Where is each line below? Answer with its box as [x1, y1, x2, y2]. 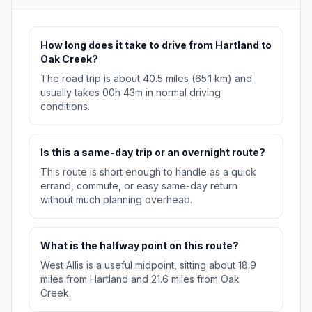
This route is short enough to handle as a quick [40, 166, 256, 178]
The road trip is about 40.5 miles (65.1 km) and [40, 72, 252, 85]
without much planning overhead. [40, 194, 192, 206]
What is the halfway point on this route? [40, 240, 239, 252]
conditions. [40, 100, 90, 113]
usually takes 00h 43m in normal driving [40, 86, 221, 99]
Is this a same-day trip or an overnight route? [40, 146, 265, 159]
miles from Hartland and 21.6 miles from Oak [40, 273, 240, 286]
